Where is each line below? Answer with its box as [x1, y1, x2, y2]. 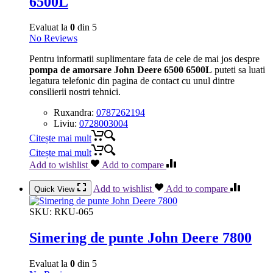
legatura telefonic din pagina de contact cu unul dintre [29, 76, 235, 87]
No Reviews [29, 33, 77, 44]
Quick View [34, 185, 77, 194]
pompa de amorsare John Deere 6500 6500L [29, 65, 212, 76]
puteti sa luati [212, 65, 265, 76]
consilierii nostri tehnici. [29, 87, 121, 97]
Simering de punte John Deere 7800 [29, 230, 252, 246]
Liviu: [54, 118, 79, 129]
